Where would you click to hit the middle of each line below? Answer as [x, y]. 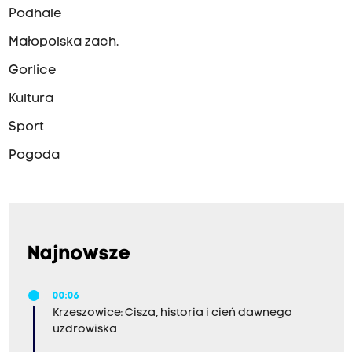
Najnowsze [79, 255]
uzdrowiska [84, 330]
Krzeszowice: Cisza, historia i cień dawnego [172, 313]
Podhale [35, 14]
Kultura [31, 99]
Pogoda [34, 156]
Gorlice [32, 71]
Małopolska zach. [63, 42]
